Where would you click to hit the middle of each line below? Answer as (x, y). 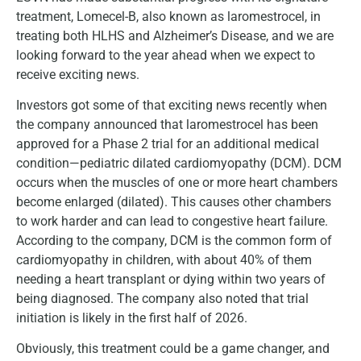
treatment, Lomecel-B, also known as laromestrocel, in (168, 16)
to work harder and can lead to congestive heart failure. (172, 221)
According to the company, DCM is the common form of (174, 240)
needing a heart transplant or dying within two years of (171, 279)
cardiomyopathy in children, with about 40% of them (164, 259)
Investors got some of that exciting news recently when (172, 105)
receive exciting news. (78, 74)
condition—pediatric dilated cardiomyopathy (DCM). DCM (179, 163)
